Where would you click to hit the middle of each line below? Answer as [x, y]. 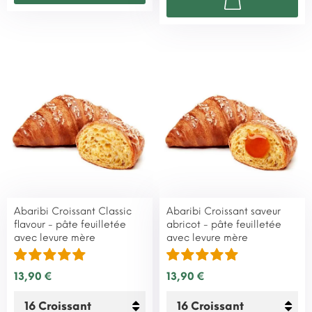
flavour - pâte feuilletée [70, 224]
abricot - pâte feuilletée [224, 224]
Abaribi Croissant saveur [224, 211]
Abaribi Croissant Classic [73, 211]
